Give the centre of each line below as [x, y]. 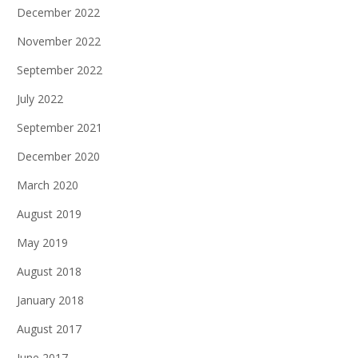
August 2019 [49, 214]
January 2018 [50, 300]
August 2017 [49, 329]
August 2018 [49, 271]
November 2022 [59, 41]
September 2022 [60, 70]
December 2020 [58, 156]
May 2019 [42, 243]
